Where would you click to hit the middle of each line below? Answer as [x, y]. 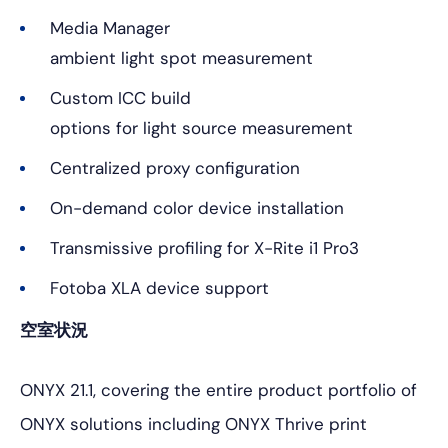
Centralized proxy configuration [175, 168]
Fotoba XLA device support [159, 288]
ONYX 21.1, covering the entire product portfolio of [218, 390]
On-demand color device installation [197, 208]
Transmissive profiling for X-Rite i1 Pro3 [204, 248]
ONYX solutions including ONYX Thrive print [193, 424]
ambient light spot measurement [181, 58]
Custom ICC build [120, 98]
